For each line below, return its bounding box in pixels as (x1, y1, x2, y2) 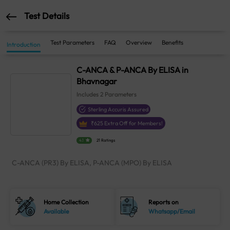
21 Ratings (97, 138, 116, 143)
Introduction (7, 41, 41, 48)
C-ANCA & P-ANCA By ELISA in (76, 65, 189, 75)
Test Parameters (50, 39, 94, 46)
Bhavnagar (76, 76, 118, 86)
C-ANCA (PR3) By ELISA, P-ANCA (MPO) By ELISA (12, 158, 172, 168)
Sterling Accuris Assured (88, 106, 149, 113)
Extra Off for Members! (103, 120, 163, 127)
